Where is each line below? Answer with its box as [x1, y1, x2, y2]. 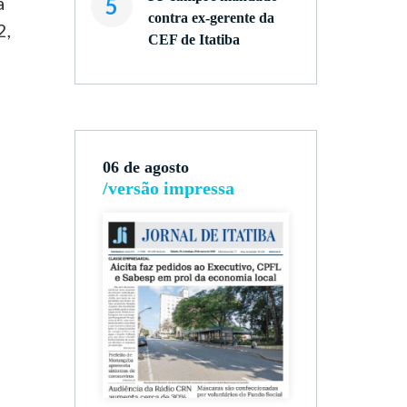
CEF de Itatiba [147, 32, 240, 47]
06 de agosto [102, 158, 189, 176]
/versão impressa [102, 178, 234, 198]
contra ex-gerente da [147, 10, 274, 25]
